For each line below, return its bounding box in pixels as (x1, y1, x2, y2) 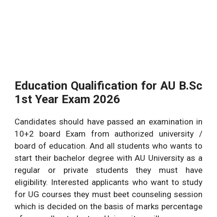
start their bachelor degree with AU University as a (15, 153, 202, 163)
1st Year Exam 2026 (15, 93, 120, 107)
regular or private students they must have (15, 165, 202, 175)
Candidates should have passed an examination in (15, 117, 202, 127)
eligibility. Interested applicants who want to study (15, 177, 202, 187)
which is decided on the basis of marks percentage (15, 201, 202, 212)
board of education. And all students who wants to (15, 141, 202, 151)
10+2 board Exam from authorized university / (15, 129, 202, 139)
